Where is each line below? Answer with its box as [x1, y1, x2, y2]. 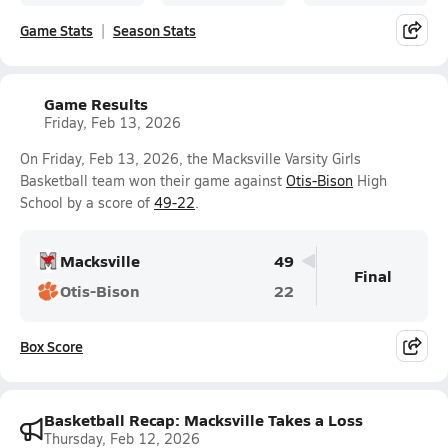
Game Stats [20, 20, 93, 40]
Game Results [44, 92, 148, 115]
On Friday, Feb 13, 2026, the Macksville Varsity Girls [20, 149, 361, 168]
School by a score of [20, 193, 154, 212]
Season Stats [113, 20, 196, 40]
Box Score [20, 336, 83, 356]
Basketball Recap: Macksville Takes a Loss [44, 408, 363, 431]
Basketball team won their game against [20, 171, 286, 190]
